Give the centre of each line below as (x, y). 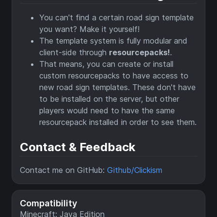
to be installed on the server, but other (109, 99)
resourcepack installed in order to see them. (118, 122)
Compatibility (48, 203)
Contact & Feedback (78, 147)
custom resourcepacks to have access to (114, 76)
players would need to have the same (107, 111)
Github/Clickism (135, 170)
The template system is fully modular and (113, 41)
